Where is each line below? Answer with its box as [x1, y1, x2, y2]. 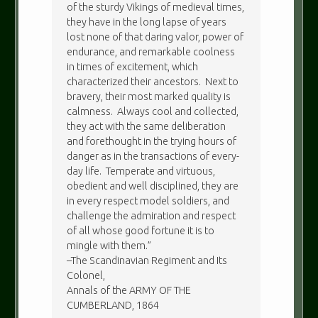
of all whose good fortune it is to [67, 225, 215, 237]
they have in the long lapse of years [67, 16, 227, 28]
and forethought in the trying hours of [67, 136, 237, 148]
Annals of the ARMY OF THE [67, 285, 192, 297]
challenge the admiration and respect [67, 210, 236, 222]
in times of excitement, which [67, 61, 199, 73]
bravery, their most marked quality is [67, 91, 231, 103]
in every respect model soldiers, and [67, 195, 230, 207]
